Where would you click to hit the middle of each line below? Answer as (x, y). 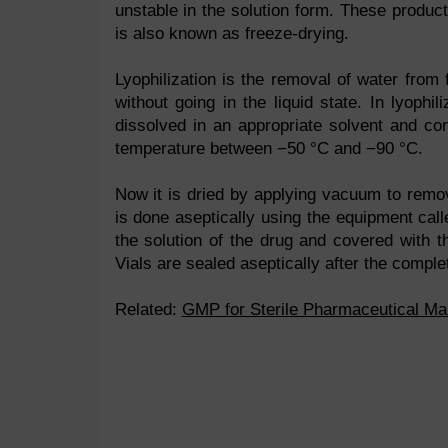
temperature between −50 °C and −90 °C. (271, 148)
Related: (148, 309)
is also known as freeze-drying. (231, 33)
